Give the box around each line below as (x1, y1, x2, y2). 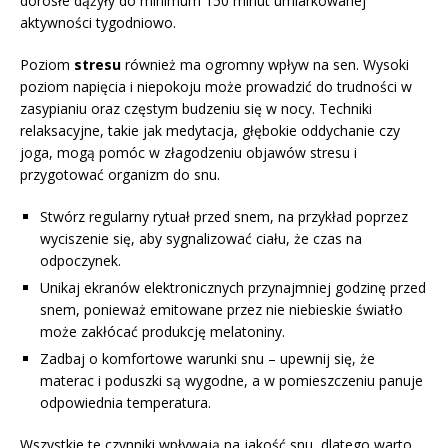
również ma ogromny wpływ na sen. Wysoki (121, 55, 409, 75)
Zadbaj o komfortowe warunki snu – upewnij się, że (40, 349, 375, 369)
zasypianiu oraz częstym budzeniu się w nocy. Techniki (20, 99, 372, 119)
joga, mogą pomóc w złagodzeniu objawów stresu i (20, 143, 357, 163)
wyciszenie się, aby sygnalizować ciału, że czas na (40, 229, 362, 249)
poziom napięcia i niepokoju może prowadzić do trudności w (20, 77, 412, 97)
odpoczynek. (40, 251, 121, 271)
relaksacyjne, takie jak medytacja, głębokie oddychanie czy (20, 121, 400, 141)
